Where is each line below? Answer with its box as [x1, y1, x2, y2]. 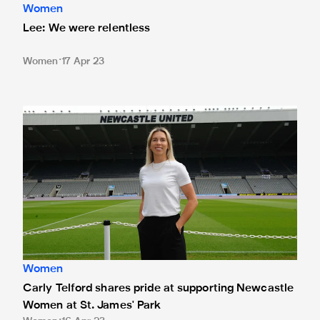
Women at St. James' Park [23, 301, 161, 311]
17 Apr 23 [61, 57, 105, 67]
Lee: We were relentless [23, 24, 151, 34]
